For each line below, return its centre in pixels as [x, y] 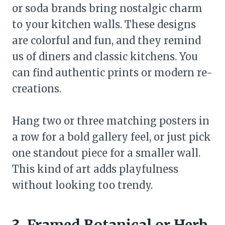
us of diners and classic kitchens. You [105, 56]
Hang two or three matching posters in [111, 121]
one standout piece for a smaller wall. [106, 153]
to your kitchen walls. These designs [104, 24]
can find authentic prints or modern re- [112, 72]
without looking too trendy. [82, 185]
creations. [37, 88]
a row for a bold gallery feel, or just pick [111, 137]
